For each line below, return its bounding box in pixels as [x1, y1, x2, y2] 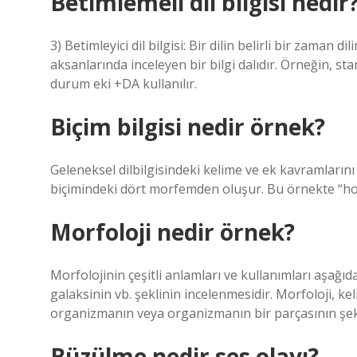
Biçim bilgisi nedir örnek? [50, 112, 325, 142]
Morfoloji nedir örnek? [50, 217, 295, 247]
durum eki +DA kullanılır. [50, 75, 197, 92]
